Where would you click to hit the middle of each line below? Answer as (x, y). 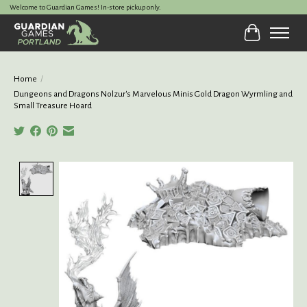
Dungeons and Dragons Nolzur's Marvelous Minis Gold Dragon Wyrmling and (153, 94)
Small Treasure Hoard (53, 105)
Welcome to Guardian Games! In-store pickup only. (85, 8)
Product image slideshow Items (127, 168)
